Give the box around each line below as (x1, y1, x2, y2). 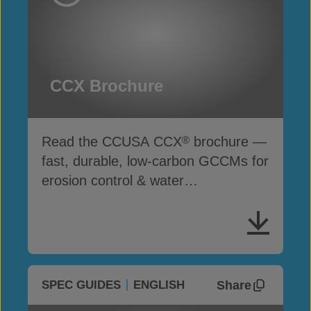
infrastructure (42, 192, 124, 208)
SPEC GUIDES (42, 278, 121, 292)
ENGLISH (133, 278, 185, 292)
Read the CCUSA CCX (42, 134, 182, 150)
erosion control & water (42, 173, 184, 189)
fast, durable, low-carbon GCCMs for (42, 153, 269, 169)
